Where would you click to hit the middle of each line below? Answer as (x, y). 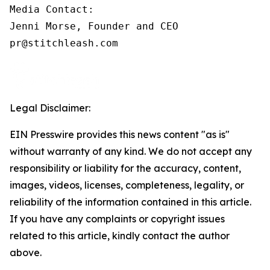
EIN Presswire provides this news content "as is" (120, 135)
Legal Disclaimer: (50, 108)
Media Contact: (52, 10)
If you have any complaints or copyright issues (117, 219)
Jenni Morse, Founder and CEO (94, 27)
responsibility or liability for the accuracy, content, (125, 168)
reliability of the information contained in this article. (130, 202)
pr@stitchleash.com (64, 43)
